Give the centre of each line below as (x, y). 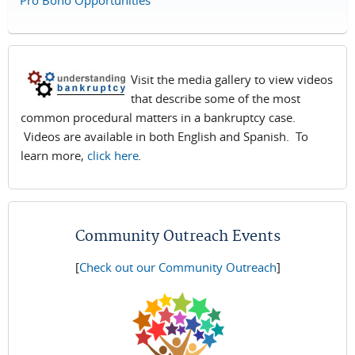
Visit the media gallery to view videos (232, 80)
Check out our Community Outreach (177, 267)
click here (113, 156)
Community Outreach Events (177, 237)
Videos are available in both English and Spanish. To (164, 137)
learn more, (54, 156)
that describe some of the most (216, 99)
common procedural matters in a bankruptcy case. (158, 118)
